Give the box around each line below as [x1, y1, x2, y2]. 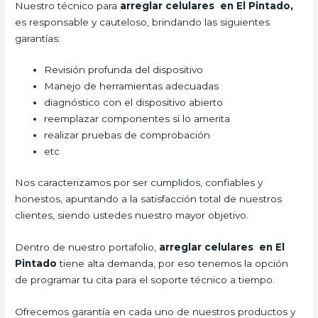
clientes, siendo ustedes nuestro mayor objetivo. [15, 209, 249, 221]
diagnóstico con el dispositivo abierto [44, 97, 224, 109]
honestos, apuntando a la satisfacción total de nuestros [15, 192, 283, 204]
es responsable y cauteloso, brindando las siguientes [15, 16, 270, 28]
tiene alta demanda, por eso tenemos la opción [57, 257, 289, 269]
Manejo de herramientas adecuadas [44, 80, 219, 92]
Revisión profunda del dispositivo [44, 64, 204, 76]
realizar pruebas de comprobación [44, 129, 211, 141]
